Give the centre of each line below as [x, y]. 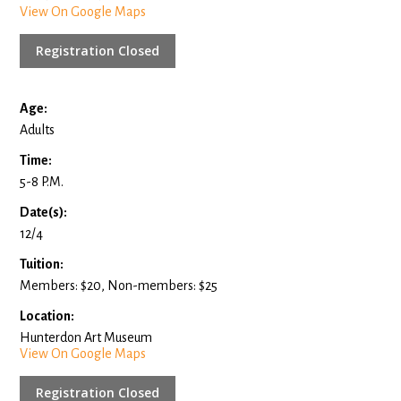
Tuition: [42, 264]
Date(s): [44, 212]
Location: [47, 316]
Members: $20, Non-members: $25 [119, 285]
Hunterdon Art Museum [86, 337]
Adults [38, 129]
